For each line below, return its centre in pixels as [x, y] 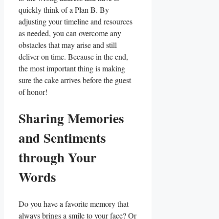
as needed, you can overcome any [70, 33]
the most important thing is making [72, 68]
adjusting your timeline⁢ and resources [76, 21]
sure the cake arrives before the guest [75, 80]
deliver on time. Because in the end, [73, 56]
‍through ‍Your [57, 157]
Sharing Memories [71, 118]
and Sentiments [62, 138]
